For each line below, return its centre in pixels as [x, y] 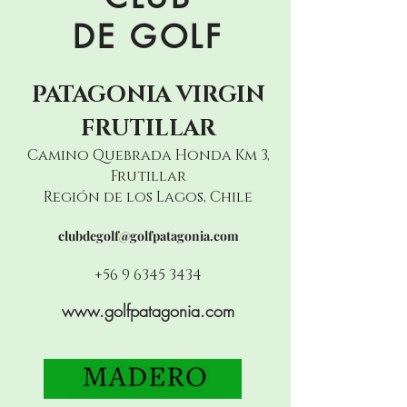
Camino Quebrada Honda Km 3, [148, 155]
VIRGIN [220, 95]
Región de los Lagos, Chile [148, 197]
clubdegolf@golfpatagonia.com [148, 236]
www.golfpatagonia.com [148, 311]
